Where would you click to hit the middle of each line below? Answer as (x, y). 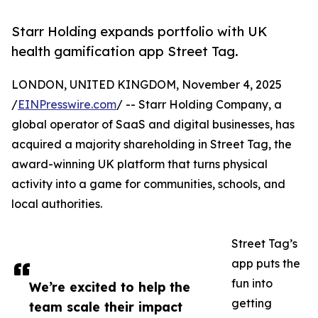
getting (252, 303)
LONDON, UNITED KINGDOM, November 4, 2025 (147, 85)
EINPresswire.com (67, 105)
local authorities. (57, 204)
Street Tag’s (264, 244)
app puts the (266, 264)
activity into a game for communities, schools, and (148, 184)
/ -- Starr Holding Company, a (199, 105)
